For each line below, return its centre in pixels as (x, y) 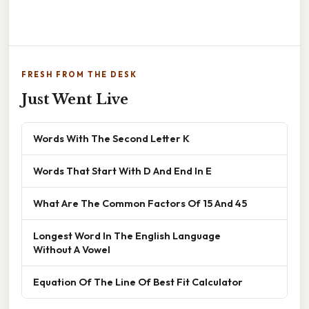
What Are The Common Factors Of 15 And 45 (140, 203)
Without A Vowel (72, 249)
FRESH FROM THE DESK (79, 74)
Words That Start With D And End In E (122, 170)
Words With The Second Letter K (111, 138)
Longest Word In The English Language (127, 235)
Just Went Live (75, 99)
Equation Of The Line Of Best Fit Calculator (138, 281)
